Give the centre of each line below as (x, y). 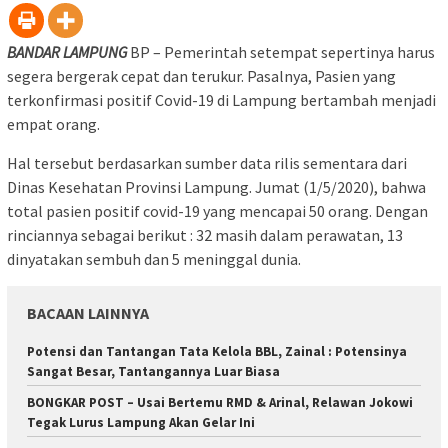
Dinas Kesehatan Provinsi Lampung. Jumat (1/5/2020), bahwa (216, 187)
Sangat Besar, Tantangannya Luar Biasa (153, 372)
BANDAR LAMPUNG (68, 52)
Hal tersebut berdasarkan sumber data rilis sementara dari (207, 163)
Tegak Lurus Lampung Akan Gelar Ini (141, 423)
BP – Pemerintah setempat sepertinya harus (282, 52)
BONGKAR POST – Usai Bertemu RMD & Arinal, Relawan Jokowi (220, 403)
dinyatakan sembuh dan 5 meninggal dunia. (154, 259)
